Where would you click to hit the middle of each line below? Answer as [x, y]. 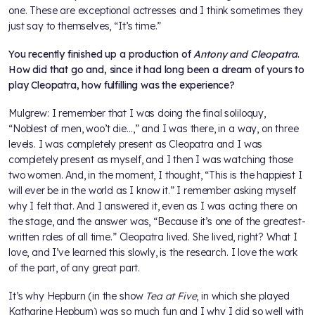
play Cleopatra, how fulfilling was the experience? [122, 85]
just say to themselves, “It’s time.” [85, 26]
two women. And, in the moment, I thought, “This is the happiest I [155, 175]
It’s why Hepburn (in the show [77, 296]
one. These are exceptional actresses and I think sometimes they [156, 11]
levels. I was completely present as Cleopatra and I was [136, 144]
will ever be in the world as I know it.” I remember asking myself [152, 191]
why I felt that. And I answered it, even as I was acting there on [153, 206]
